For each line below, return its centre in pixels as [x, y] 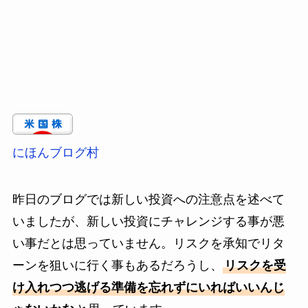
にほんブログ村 [55, 152]
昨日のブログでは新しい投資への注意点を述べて [148, 199]
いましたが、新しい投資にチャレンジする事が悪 [148, 221]
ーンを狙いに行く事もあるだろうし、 [117, 265]
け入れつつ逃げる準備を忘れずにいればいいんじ [148, 287]
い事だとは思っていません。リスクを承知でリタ [148, 243]
